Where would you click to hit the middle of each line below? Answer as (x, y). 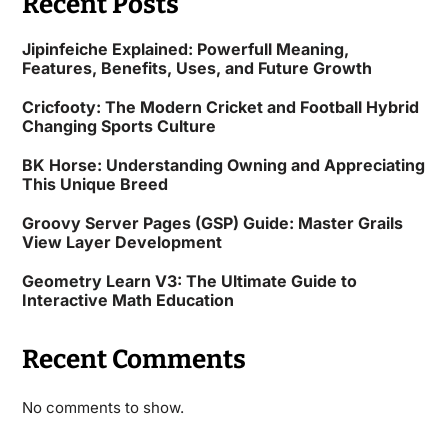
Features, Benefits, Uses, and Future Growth (196, 67)
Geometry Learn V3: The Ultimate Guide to (189, 280)
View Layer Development (121, 241)
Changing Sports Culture (118, 125)
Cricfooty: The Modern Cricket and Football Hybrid (220, 106)
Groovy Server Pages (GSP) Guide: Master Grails (212, 222)
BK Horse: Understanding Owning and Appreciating (223, 164)
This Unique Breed (94, 183)
